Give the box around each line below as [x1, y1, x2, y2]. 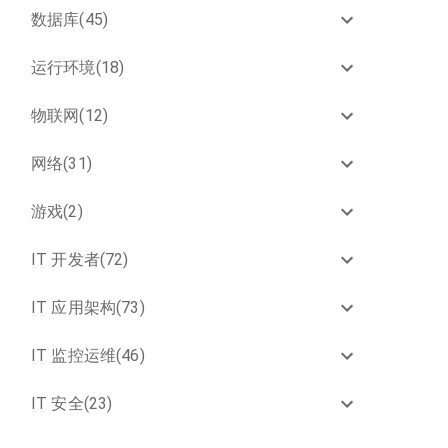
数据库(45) [31, 10, 109, 29]
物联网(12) [31, 106, 109, 125]
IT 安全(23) [31, 394, 113, 413]
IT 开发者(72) [31, 250, 129, 269]
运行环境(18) [31, 58, 125, 77]
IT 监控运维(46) [31, 346, 145, 365]
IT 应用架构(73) [31, 298, 145, 317]
